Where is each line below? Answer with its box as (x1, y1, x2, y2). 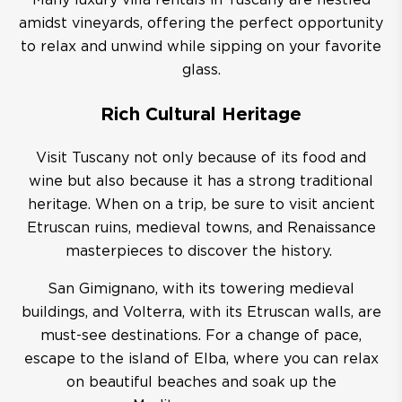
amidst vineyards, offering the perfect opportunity (19, 17, 383, 31)
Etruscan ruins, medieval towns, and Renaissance (26, 222, 376, 235)
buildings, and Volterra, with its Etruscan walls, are (21, 306, 381, 319)
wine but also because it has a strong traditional (29, 175, 373, 188)
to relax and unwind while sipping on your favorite (21, 40, 381, 54)
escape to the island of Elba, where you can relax (23, 353, 379, 366)
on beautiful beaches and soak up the (66, 376, 336, 389)
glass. (181, 64, 221, 77)
